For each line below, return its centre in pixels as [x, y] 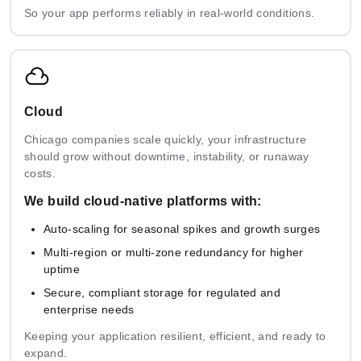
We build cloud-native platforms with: [143, 201]
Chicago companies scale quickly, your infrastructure [166, 140]
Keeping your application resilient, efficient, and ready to [175, 336]
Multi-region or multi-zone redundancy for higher [174, 253]
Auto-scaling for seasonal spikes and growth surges [182, 229]
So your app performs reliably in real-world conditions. [170, 13]
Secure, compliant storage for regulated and [162, 293]
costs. [40, 174]
